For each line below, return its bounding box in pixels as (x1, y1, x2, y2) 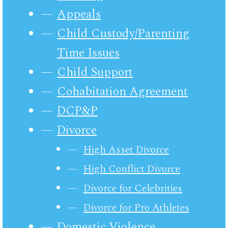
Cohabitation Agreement (57, 82, 188, 101)
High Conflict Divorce (83, 161, 180, 177)
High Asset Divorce (83, 141, 169, 157)
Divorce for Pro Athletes (83, 199, 189, 215)
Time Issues (57, 43, 120, 62)
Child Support (57, 63, 133, 81)
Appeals (57, 5, 101, 23)
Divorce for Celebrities (83, 180, 182, 196)
